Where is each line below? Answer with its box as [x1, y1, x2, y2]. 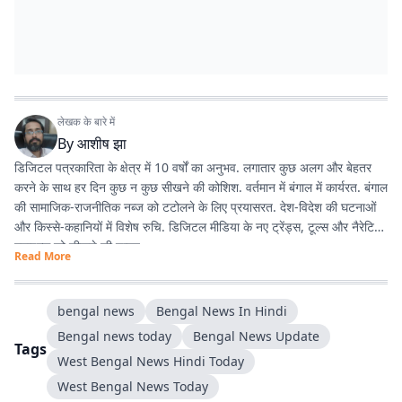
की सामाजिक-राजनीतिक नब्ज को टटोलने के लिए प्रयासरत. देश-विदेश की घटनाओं [14, 198, 376, 215]
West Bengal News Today [57, 378, 208, 395]
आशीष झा [77, 134, 127, 153]
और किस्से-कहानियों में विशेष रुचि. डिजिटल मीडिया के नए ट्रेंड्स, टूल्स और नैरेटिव [14, 218, 380, 235]
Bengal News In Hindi [156, 302, 287, 319]
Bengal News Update [193, 328, 319, 345]
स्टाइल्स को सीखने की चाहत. [14, 238, 144, 255]
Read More [14, 249, 71, 264]
